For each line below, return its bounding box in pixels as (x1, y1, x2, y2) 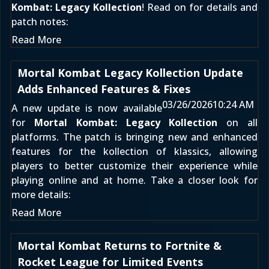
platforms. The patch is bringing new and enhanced (11, 130, 258, 144)
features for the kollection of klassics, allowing (11, 145, 258, 158)
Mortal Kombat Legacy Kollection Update (17, 65, 243, 80)
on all (217, 116, 258, 129)
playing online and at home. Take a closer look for (11, 174, 258, 187)
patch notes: (11, 15, 68, 28)
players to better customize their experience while (11, 159, 258, 172)
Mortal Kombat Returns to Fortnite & (17, 238, 222, 253)
